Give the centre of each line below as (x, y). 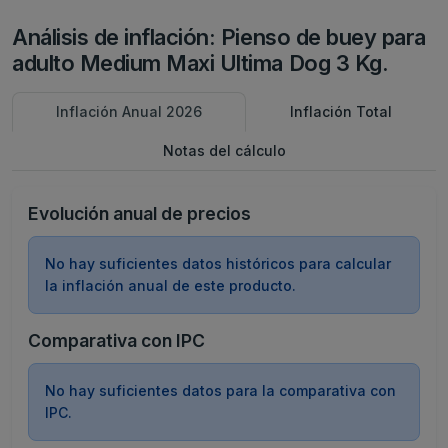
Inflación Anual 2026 (129, 111)
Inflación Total (341, 111)
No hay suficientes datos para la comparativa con (220, 390)
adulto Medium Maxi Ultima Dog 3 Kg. (200, 63)
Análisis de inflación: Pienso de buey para (219, 37)
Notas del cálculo (224, 150)
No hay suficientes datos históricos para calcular (218, 263)
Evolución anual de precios (139, 213)
